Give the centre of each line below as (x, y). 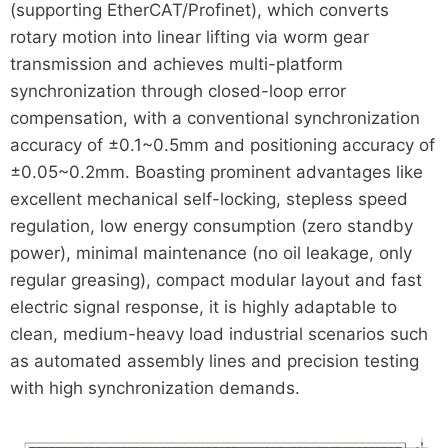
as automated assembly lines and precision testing (214, 361)
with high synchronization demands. (154, 388)
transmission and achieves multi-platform (176, 64)
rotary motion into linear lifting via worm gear (189, 37)
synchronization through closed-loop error (177, 91)
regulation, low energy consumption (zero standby (211, 226)
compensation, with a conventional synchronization (214, 118)
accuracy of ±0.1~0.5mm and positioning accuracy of (222, 145)
